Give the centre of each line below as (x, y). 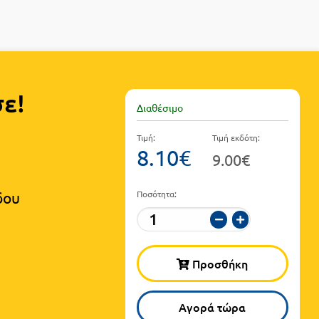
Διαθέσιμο (160, 107)
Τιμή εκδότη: (236, 138)
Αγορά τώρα (213, 307)
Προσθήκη (219, 264)
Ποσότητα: (157, 194)
